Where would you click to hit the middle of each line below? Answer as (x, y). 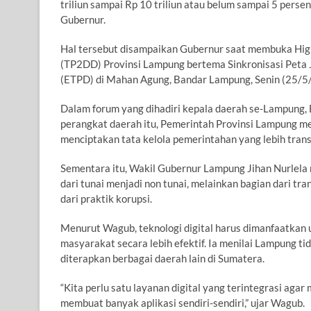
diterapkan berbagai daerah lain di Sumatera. (162, 259)
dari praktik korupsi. (106, 199)
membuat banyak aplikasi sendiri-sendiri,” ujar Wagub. (183, 303)
